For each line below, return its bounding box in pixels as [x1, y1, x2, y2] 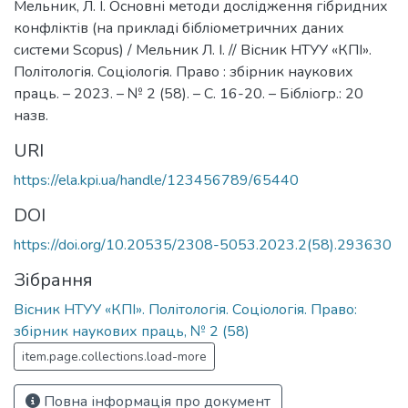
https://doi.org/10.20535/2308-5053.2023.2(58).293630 [14, 234, 392, 255]
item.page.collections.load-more [22, 347, 207, 365]
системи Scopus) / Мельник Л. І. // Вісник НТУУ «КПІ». [14, 39, 372, 60]
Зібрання [14, 267, 93, 292]
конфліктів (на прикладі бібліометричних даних [14, 17, 344, 38]
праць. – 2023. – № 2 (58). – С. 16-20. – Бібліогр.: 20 [14, 83, 363, 104]
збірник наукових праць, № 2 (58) [14, 321, 250, 342]
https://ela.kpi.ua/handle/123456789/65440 [14, 169, 299, 190]
